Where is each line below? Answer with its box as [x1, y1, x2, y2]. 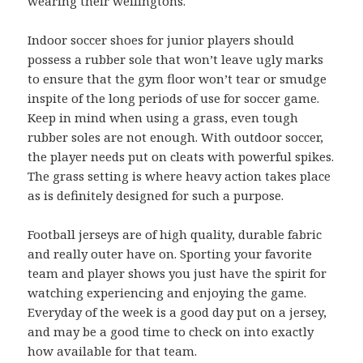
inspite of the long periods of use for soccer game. [28, 90, 320, 107]
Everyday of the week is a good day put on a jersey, [28, 304, 327, 321]
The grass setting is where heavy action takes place [28, 168, 331, 185]
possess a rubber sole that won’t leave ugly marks [28, 51, 324, 68]
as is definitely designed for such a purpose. [28, 187, 284, 204]
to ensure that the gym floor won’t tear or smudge [28, 70, 327, 88]
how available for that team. [28, 343, 198, 360]
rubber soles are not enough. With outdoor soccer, [28, 129, 324, 146]
